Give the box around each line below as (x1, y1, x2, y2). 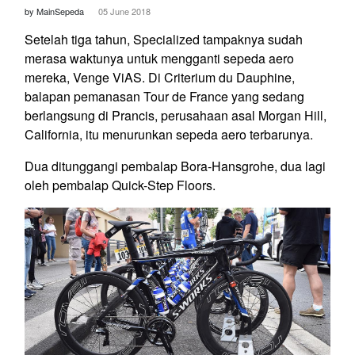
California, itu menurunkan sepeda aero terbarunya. (25, 124, 313, 143)
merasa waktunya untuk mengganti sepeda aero (25, 48, 294, 67)
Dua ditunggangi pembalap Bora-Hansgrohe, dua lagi (25, 156, 326, 175)
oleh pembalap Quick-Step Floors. (25, 175, 216, 194)
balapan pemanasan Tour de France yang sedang (25, 86, 304, 105)
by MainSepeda (25, 4, 86, 17)
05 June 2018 (98, 4, 151, 17)
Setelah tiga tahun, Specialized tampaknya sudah (25, 29, 303, 48)
